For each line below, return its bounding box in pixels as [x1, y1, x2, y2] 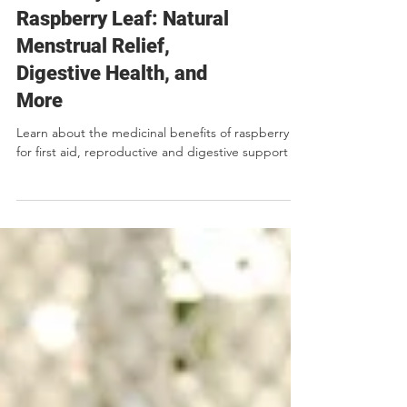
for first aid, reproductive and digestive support [16, 223, 288, 240]
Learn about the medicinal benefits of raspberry [16, 204, 289, 221]
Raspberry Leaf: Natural [16, 87, 229, 110]
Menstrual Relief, [16, 114, 170, 137]
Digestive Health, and [16, 142, 207, 164]
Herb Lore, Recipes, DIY [16, 31, 154, 47]
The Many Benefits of [16, 60, 207, 83]
